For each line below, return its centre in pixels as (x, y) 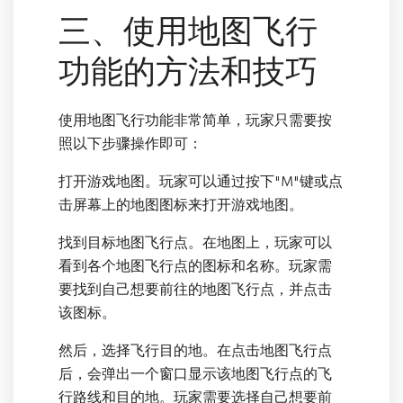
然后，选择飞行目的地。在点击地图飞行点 (195, 350)
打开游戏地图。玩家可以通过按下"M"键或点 (201, 181)
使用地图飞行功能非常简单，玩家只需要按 (195, 120)
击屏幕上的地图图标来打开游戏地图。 (181, 205)
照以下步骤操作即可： (130, 143)
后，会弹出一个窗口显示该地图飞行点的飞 (195, 374)
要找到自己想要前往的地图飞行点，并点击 (195, 289)
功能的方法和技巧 (188, 72)
